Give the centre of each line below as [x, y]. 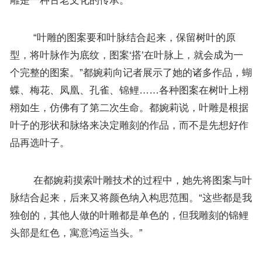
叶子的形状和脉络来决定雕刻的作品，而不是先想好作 [129, 125]
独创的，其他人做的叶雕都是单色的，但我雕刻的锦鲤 [129, 215]
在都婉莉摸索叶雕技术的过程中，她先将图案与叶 [131, 180]
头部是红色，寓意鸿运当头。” [76, 233]
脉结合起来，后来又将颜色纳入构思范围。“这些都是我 [131, 198]
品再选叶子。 [39, 143]
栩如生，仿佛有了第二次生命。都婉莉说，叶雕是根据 [129, 108]
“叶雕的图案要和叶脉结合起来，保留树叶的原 [123, 37]
